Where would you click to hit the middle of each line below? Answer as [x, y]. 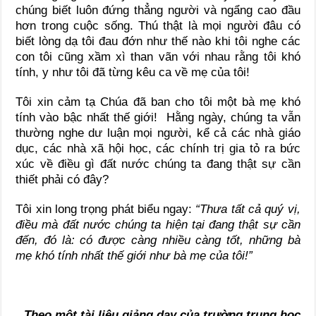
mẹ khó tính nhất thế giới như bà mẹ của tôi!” [134, 256]
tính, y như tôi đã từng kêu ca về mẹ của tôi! [133, 73]
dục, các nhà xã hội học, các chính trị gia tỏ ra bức [158, 149]
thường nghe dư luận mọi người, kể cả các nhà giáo [158, 133]
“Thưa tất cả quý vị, [248, 209]
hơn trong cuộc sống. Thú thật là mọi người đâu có [158, 26]
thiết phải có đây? [62, 180]
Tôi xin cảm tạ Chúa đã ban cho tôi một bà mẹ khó [158, 102]
